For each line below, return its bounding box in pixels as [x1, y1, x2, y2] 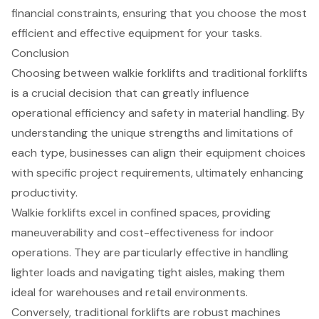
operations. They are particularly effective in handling [11, 245, 288, 261]
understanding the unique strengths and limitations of [11, 125, 293, 141]
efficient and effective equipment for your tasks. [11, 26, 262, 41]
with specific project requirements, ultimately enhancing [11, 165, 303, 181]
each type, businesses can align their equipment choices [11, 145, 305, 161]
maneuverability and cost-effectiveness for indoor [11, 225, 274, 241]
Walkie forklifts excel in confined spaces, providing [11, 205, 271, 221]
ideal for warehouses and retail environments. [11, 285, 248, 300]
